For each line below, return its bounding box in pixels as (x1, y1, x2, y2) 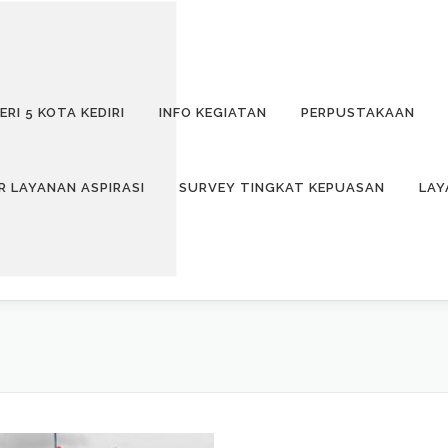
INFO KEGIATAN (159, 105, 267, 120)
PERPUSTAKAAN (301, 105, 415, 120)
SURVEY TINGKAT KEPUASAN (179, 180, 385, 195)
